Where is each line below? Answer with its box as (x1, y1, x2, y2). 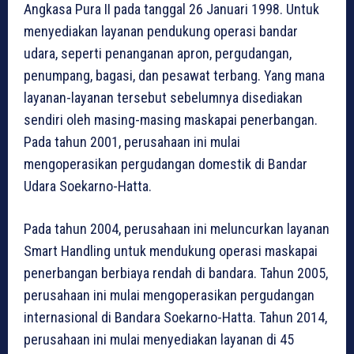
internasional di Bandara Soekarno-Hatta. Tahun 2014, (24, 309, 327, 326)
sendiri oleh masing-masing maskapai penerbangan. (24, 111, 318, 129)
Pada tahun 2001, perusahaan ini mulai (24, 134, 240, 151)
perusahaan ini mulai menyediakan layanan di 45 (24, 331, 294, 348)
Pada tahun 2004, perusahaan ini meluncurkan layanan (24, 220, 330, 238)
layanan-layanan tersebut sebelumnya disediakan (24, 89, 303, 107)
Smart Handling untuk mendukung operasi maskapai (24, 243, 318, 260)
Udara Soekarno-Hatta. (24, 178, 152, 195)
